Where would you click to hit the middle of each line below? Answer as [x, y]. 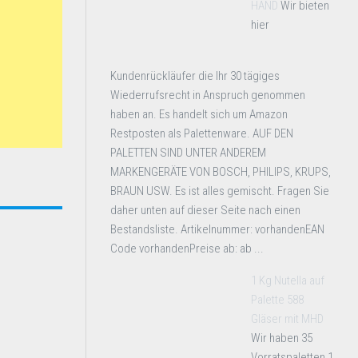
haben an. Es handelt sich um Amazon [199, 114]
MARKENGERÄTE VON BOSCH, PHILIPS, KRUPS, [221, 172]
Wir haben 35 [282, 338]
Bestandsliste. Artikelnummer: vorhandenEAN [217, 229]
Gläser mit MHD [287, 319]
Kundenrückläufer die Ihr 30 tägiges [195, 76]
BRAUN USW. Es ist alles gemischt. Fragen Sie [220, 191]
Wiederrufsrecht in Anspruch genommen [208, 95]
